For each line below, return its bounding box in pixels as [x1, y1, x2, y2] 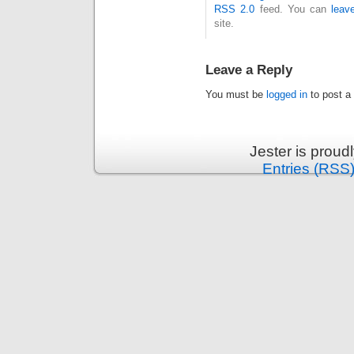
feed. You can [254, 3, 332, 16]
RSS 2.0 [214, 3, 255, 16]
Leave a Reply [205, 62, 292, 78]
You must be [205, 88, 266, 101]
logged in [266, 88, 307, 101]
